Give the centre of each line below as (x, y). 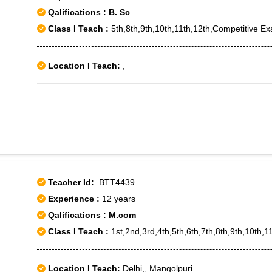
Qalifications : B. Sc (88, 12)
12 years (119, 199)
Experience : (75, 199)
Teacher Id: (71, 182)
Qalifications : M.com (91, 215)
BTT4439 (114, 182)
